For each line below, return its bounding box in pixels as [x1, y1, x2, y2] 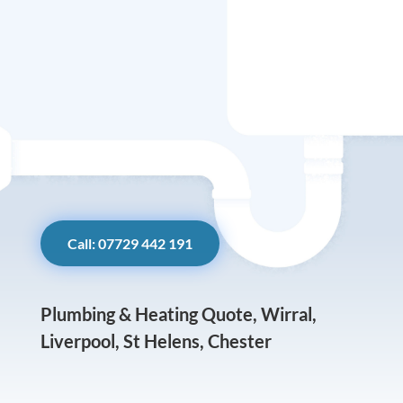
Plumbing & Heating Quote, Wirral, [40, 303, 317, 326]
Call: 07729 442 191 [67, 234, 193, 252]
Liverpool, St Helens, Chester [40, 330, 272, 353]
